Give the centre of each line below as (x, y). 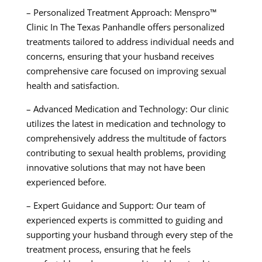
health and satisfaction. (73, 86)
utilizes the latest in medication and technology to (126, 124)
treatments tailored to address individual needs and (130, 42)
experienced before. (66, 182)
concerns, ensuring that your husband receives (120, 56)
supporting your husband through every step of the (129, 235)
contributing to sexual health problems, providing (126, 153)
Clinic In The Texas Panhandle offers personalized (125, 27)
